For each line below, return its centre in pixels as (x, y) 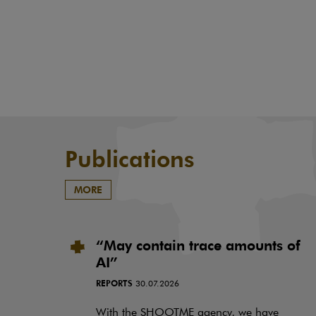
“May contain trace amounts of (198, 245)
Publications (130, 159)
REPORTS (114, 283)
